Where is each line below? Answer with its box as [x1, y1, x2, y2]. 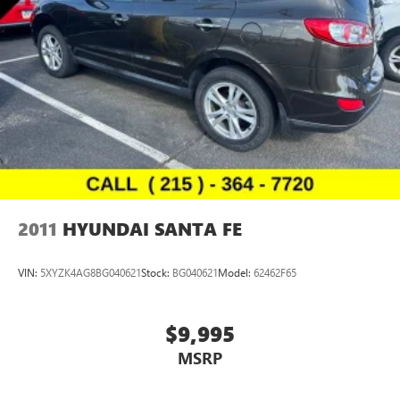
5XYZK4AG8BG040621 [40, 265, 141, 280]
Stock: [141, 265, 172, 280]
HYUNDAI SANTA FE [62, 216, 242, 241]
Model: [218, 265, 254, 280]
